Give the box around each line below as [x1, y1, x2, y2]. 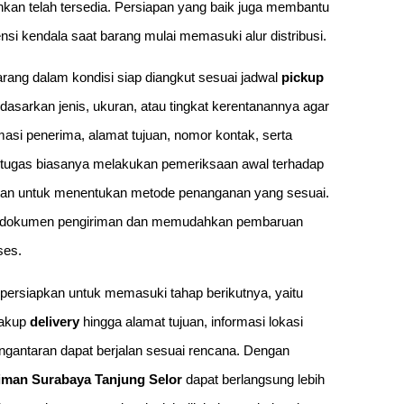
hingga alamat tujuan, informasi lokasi [79, 313, 303, 329]
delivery [30, 313, 79, 329]
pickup [281, 69, 324, 86]
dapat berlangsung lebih [182, 371, 325, 387]
